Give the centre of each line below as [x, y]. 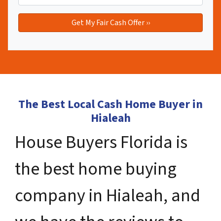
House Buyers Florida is [101, 142]
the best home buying [96, 169]
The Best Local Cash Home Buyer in [110, 104]
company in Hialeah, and [108, 195]
